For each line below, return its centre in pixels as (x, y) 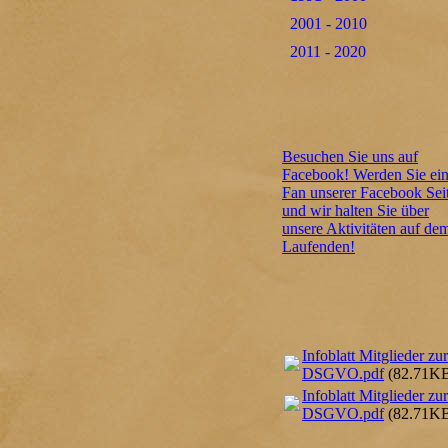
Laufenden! (318, 246)
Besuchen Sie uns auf (350, 156)
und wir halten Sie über (355, 210)
